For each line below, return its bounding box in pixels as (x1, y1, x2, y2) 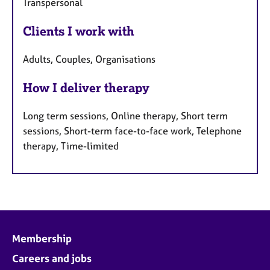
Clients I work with (23, 23, 134, 39)
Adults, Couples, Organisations (23, 52, 155, 65)
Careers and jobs (12, 251, 92, 265)
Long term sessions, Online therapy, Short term (23, 109, 228, 122)
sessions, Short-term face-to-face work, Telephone (23, 124, 242, 137)
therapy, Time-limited (23, 139, 119, 152)
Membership (12, 231, 72, 245)
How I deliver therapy (23, 80, 149, 95)
